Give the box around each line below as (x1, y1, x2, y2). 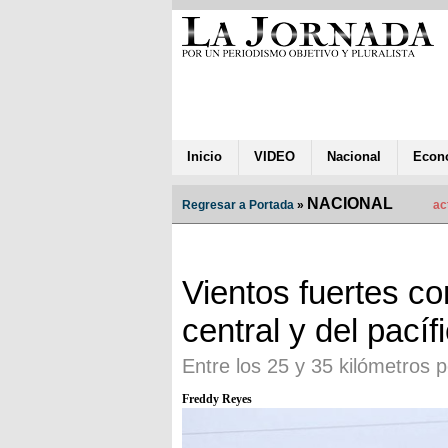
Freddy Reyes (182, 391, 252, 406)
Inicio (187, 148, 222, 164)
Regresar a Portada (182, 197, 294, 212)
